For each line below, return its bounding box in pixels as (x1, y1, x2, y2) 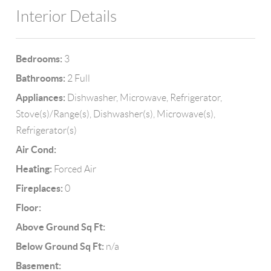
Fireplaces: (16, 183, 64, 194)
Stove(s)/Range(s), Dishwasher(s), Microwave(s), (16, 109, 216, 119)
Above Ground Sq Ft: (16, 221, 106, 232)
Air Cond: (16, 144, 57, 155)
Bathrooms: (16, 73, 66, 83)
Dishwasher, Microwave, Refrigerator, (65, 93, 223, 103)
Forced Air (52, 164, 97, 174)
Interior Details (16, 8, 117, 25)
